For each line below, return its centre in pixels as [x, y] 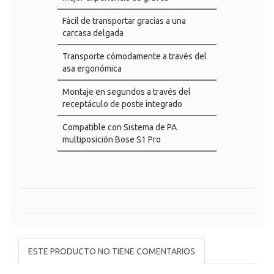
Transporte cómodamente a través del [135, 56]
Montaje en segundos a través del [127, 92]
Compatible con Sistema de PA [120, 127]
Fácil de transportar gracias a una [124, 21]
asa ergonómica [92, 68]
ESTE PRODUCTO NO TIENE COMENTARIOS [112, 251]
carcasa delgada [93, 33]
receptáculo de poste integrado [122, 104]
